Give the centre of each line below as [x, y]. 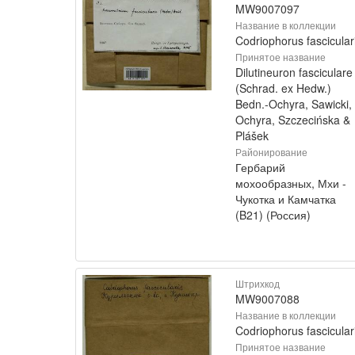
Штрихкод [258, 283]
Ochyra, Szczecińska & [293, 120]
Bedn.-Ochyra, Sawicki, [294, 104]
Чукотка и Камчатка [286, 199]
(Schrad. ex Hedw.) [283, 88]
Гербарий [260, 167]
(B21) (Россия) [273, 215]
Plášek [252, 136]
